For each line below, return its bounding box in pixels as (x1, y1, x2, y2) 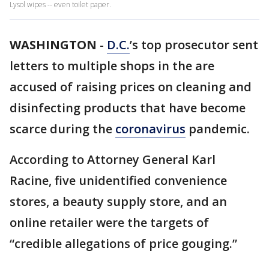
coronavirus (115, 121, 186, 137)
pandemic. (186, 121, 250, 137)
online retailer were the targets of (10, 214, 209, 231)
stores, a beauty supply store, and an (10, 193, 227, 210)
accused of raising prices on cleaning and (10, 79, 252, 95)
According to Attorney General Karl (10, 151, 216, 168)
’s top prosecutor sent (130, 37, 258, 53)
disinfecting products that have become (10, 100, 246, 116)
